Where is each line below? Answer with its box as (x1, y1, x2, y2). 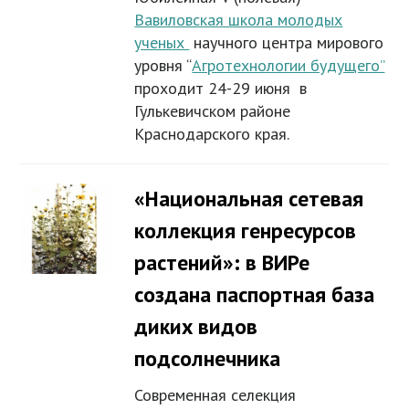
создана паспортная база (134, 280, 375, 309)
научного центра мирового (189, 32, 384, 54)
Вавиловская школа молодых (134, 9, 343, 31)
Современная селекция (134, 384, 297, 406)
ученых (134, 32, 190, 54)
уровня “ (134, 55, 193, 77)
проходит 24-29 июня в (134, 78, 308, 100)
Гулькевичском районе (134, 100, 291, 122)
